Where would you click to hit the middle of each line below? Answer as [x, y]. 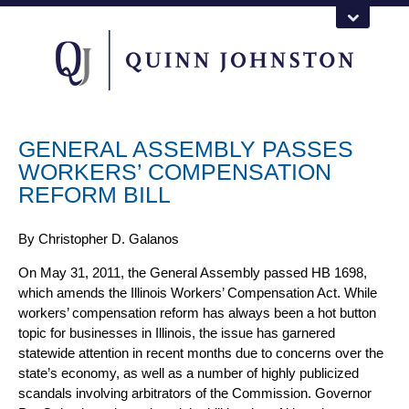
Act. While [346, 293]
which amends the [74, 293]
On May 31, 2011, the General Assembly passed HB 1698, [193, 273]
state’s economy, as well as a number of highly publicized [189, 373]
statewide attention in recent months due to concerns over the [201, 353]
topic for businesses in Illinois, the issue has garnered [177, 333]
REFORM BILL [94, 194]
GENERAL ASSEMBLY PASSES [186, 149]
